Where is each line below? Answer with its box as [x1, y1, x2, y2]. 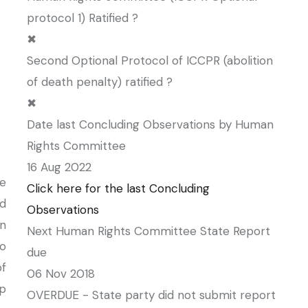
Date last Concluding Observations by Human [27, 117, 274, 132]
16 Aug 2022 [27, 159, 91, 175]
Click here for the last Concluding [27, 181, 210, 196]
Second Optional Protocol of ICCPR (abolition [27, 53, 273, 68]
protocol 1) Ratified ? [27, 10, 138, 25]
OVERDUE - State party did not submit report [27, 287, 276, 302]
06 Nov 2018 [27, 266, 95, 281]
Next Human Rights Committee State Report [27, 223, 270, 239]
